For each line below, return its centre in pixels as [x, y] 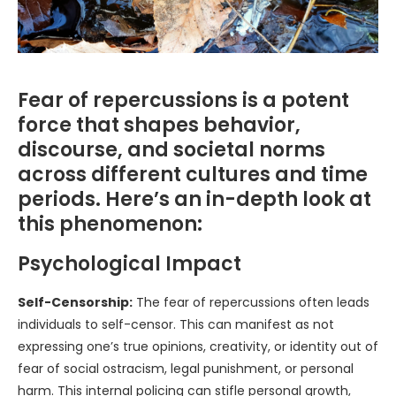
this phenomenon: [110, 225]
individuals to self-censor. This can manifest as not [176, 325]
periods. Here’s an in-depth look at [194, 200]
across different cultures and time [193, 175]
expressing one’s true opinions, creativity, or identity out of [198, 347]
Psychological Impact [129, 264]
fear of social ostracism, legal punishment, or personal [186, 369]
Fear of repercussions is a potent [183, 101]
